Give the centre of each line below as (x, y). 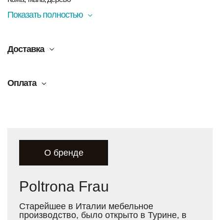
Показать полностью (45, 15)
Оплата (22, 83)
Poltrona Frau (64, 186)
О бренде (64, 152)
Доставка (26, 49)
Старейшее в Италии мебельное (86, 206)
